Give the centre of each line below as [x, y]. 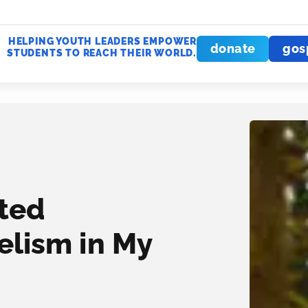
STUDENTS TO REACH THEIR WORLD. [101, 53]
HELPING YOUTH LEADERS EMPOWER [102, 41]
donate [233, 48]
